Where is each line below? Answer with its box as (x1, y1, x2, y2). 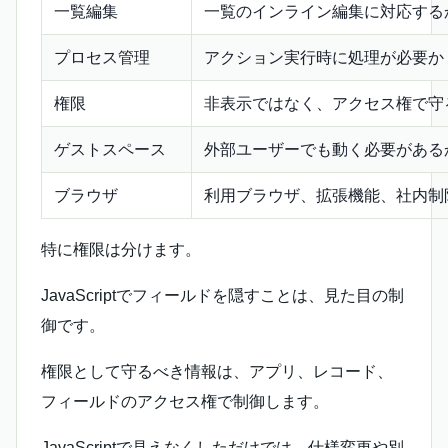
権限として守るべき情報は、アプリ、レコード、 (41, 363, 393, 381)
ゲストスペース (54, 141, 166, 159)
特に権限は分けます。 (41, 241, 201, 259)
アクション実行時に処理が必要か (204, 49, 444, 67)
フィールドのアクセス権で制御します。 (41, 393, 329, 411)
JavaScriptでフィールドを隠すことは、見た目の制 (41, 287, 404, 305)
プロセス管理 (54, 49, 150, 67)
